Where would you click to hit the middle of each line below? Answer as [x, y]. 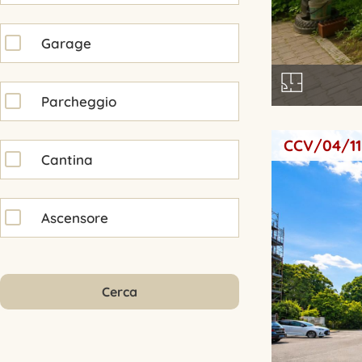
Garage [66, 43]
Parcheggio [79, 101]
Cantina [67, 159]
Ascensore [75, 217]
